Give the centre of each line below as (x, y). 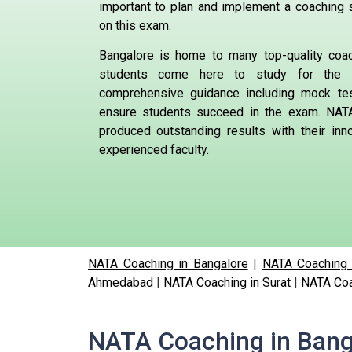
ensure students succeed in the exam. (209, 112)
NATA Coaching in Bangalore (168, 264)
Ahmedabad (121, 283)
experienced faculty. (154, 150)
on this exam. (135, 25)
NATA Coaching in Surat (227, 283)
